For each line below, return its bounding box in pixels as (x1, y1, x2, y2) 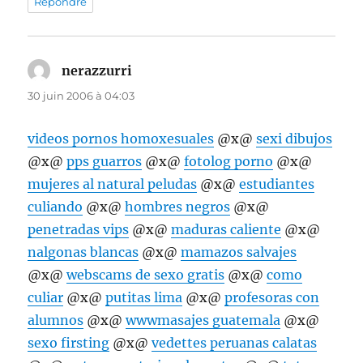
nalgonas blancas (28, 244, 139, 261)
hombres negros (125, 199, 231, 216)
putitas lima (105, 289, 183, 306)
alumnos (28, 312, 84, 329)
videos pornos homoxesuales (28, 130, 215, 147)
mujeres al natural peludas (28, 176, 198, 193)
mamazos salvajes (181, 244, 297, 261)
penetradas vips (28, 221, 130, 238)
